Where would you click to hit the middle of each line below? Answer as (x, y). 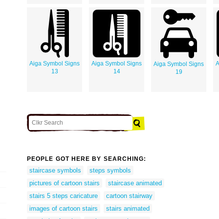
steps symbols (110, 170)
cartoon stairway (129, 196)
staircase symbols (55, 170)
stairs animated (128, 208)
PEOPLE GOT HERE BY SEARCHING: (87, 159)
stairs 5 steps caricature (64, 196)
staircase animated (135, 183)
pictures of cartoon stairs (65, 183)
